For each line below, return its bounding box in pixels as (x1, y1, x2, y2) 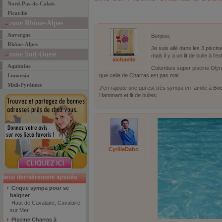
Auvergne (7, 32, 31, 38)
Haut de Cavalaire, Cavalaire (10, 200, 80, 206)
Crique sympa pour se (10, 185, 69, 191)
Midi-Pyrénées (7, 82, 42, 88)
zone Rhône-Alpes (7, 19, 63, 27)
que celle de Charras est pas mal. (99, 72, 180, 78)
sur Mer (10, 207, 29, 213)
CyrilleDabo (109, 146, 139, 152)
